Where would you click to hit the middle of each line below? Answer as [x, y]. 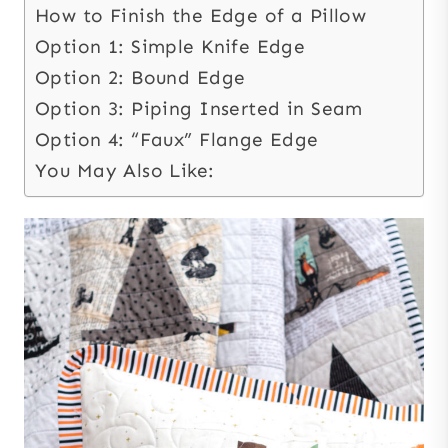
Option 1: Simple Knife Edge [170, 46]
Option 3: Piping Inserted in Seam [199, 108]
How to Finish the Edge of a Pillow [201, 15]
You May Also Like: [125, 170]
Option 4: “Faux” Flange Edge [177, 139]
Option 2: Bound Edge [140, 77]
